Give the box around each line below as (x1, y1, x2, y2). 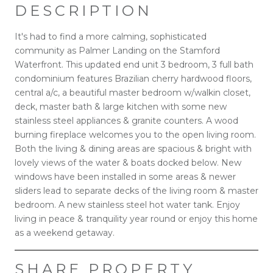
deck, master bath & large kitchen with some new (15, 101, 227, 112)
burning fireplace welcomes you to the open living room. (15, 129, 256, 140)
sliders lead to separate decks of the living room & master (15, 185, 258, 196)
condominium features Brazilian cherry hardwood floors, (15, 73, 252, 84)
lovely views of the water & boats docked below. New (15, 157, 241, 168)
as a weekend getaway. (15, 227, 115, 238)
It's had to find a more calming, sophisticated (15, 30, 207, 42)
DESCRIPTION (15, 1, 152, 19)
